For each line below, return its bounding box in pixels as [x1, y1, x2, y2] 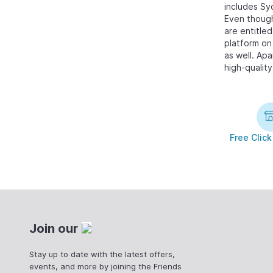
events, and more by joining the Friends [29, 261, 182, 271]
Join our [29, 221, 78, 236]
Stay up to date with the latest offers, [29, 249, 175, 259]
